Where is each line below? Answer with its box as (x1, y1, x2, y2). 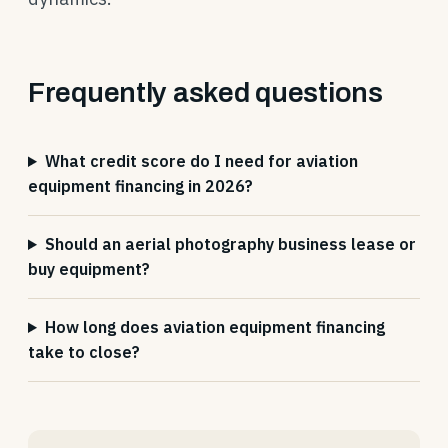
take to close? (28, 342, 140, 362)
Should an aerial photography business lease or (44, 234, 416, 254)
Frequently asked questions (28, 77, 383, 108)
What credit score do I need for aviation (44, 151, 358, 171)
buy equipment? (28, 259, 150, 279)
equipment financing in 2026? (28, 176, 253, 196)
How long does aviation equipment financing (44, 317, 385, 337)
